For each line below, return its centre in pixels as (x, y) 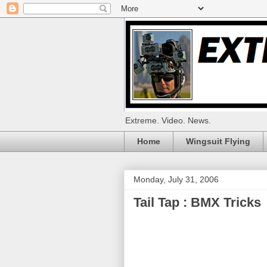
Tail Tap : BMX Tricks (197, 202)
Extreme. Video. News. (168, 120)
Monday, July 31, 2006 (176, 179)
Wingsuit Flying (218, 142)
